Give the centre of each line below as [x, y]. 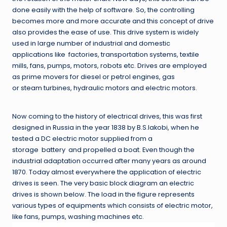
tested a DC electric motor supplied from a [82, 138]
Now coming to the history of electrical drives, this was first [107, 116]
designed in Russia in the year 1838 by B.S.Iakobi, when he [106, 127]
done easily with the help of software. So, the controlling [103, 10]
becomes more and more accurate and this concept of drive [113, 21]
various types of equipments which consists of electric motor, [112, 205]
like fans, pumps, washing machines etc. [79, 216]
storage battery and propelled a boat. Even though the [103, 149]
